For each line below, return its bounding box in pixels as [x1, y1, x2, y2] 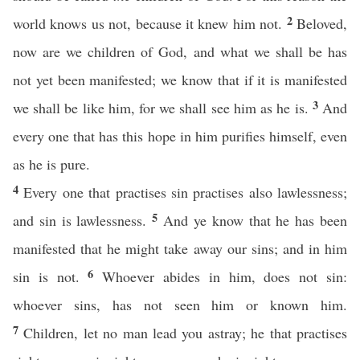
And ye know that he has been [163, 211, 348, 230]
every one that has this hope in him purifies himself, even [13, 126, 347, 145]
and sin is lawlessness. [13, 211, 153, 230]
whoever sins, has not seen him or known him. [13, 295, 347, 314]
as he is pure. [13, 154, 90, 174]
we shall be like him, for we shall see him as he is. [13, 98, 313, 117]
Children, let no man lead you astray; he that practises [23, 323, 348, 342]
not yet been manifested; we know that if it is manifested [13, 70, 347, 89]
